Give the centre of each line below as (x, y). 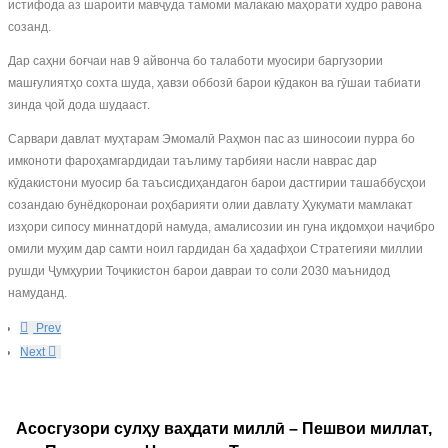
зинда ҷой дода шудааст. (79, 105)
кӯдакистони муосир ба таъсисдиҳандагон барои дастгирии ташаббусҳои (217, 183)
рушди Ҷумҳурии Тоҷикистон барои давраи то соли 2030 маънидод (199, 271)
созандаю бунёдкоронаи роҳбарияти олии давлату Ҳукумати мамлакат (210, 205)
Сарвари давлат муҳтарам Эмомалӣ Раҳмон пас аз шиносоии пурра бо (211, 139)
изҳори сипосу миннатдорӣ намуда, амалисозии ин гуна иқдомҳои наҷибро (221, 227)
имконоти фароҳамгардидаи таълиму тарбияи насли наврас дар (192, 161)
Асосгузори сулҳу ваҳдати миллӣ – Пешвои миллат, (224, 428)
